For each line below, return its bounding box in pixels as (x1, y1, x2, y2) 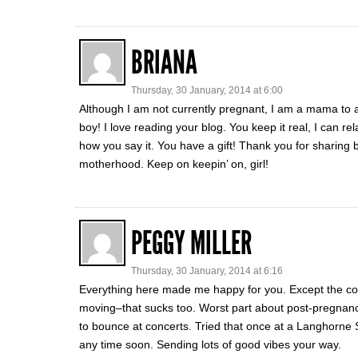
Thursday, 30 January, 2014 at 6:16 (131, 265, 283, 277)
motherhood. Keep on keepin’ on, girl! (79, 157, 268, 171)
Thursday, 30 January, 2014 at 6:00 (131, 85, 283, 97)
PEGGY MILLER (131, 225, 252, 263)
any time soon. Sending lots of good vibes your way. (79, 338, 341, 352)
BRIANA (131, 44, 197, 82)
